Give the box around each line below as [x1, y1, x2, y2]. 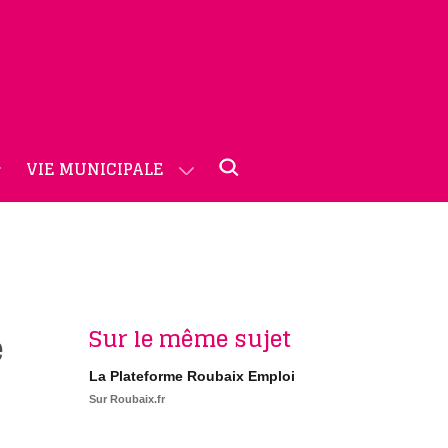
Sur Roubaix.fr [88, 393, 165, 405]
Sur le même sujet [88, 319, 291, 359]
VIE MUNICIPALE [26, 155, 164, 183]
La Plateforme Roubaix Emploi [88, 368, 295, 384]
